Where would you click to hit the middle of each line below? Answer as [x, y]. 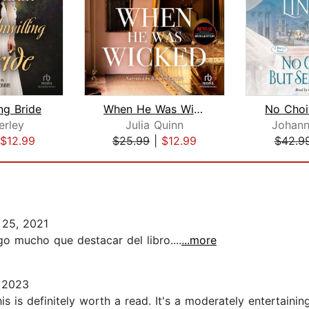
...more [199, 240]
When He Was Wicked [198, 109]
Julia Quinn [154, 125]
